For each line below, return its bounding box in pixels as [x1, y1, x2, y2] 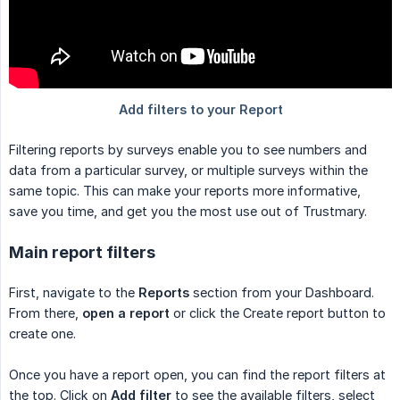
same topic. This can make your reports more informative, [9, 183, 361, 199]
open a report [82, 305, 170, 321]
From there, [9, 305, 82, 321]
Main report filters [9, 243, 155, 262]
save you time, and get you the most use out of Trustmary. [9, 204, 367, 220]
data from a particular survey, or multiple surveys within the [9, 162, 368, 179]
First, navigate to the [9, 285, 138, 301]
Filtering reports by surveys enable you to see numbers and [9, 142, 367, 158]
